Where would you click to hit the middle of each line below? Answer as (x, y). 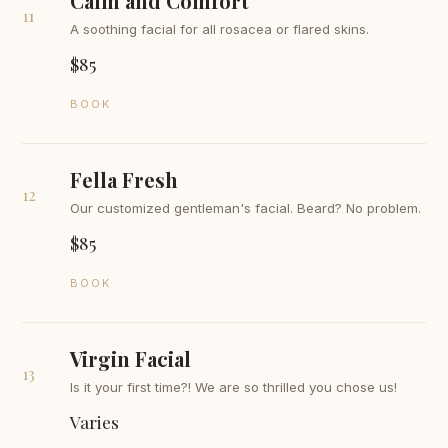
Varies (95, 421)
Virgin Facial (131, 358)
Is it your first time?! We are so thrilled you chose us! (234, 387)
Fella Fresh (124, 179)
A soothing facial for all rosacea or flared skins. (220, 29)
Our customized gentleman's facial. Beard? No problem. (246, 208)
